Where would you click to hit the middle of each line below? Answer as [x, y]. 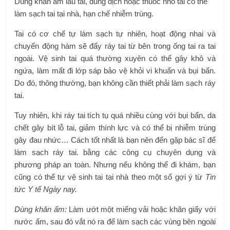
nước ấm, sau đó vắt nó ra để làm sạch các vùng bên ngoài [115, 222]
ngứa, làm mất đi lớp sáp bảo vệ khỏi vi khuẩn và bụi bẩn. [115, 71]
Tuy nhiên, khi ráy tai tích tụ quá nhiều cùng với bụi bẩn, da [115, 115]
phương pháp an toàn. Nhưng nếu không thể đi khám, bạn [115, 165]
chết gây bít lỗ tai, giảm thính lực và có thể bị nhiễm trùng [115, 128]
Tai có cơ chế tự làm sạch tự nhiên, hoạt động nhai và [115, 34]
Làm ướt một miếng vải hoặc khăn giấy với [142, 209]
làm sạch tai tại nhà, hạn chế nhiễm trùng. [84, 14]
